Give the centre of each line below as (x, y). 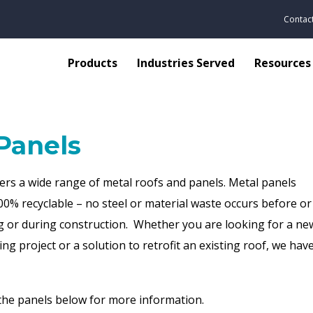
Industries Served (186, 63)
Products (93, 63)
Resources (283, 63)
